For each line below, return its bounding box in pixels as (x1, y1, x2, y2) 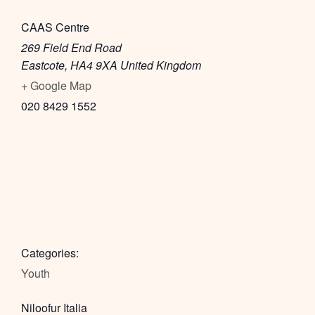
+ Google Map (21, 77, 91, 94)
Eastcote (21, 56, 65, 73)
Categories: (21, 244, 79, 261)
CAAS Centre (21, 18, 89, 35)
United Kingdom (120, 56, 201, 73)
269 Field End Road (21, 39, 122, 56)
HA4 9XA (70, 56, 117, 73)
